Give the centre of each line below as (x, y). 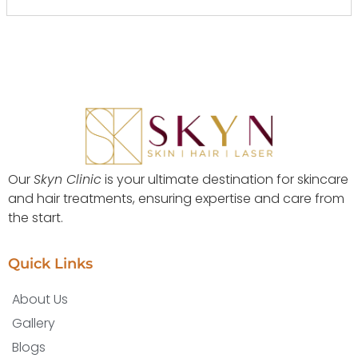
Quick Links (50, 264)
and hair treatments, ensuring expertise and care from (176, 198)
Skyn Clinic (68, 179)
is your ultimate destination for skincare (225, 179)
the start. (36, 217)
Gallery (34, 324)
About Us (40, 300)
